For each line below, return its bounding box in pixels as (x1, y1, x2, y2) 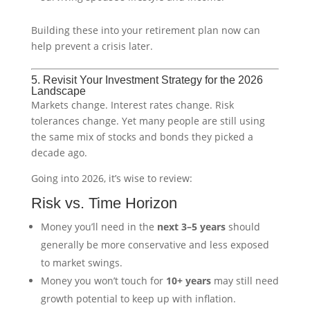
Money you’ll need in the (40, 219, 157, 233)
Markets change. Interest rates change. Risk (30, 98, 234, 111)
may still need (210, 273, 279, 287)
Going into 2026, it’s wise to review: (30, 171, 192, 185)
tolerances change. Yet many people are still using (30, 113, 265, 127)
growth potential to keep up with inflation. (40, 291, 236, 305)
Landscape (30, 84, 86, 97)
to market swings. (40, 255, 122, 269)
